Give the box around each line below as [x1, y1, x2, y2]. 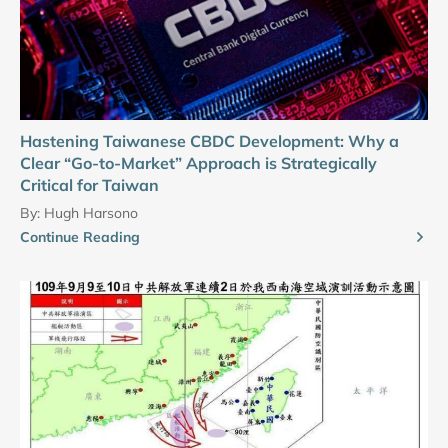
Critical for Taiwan [20, 175, 159, 196]
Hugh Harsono [44, 204, 138, 223]
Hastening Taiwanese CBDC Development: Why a [20, 131, 399, 152]
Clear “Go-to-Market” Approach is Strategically [20, 153, 377, 174]
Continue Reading [20, 228, 140, 247]
